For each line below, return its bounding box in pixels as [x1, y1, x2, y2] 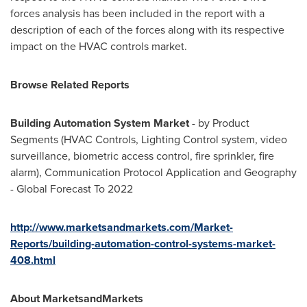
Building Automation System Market [10, 115, 189, 132]
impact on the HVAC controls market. [10, 38, 187, 55]
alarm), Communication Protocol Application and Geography [10, 164, 297, 181]
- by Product [189, 115, 249, 132]
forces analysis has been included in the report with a [10, 5, 265, 22]
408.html [10, 252, 56, 269]
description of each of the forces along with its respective [10, 22, 284, 38]
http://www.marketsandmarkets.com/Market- [10, 219, 233, 236]
